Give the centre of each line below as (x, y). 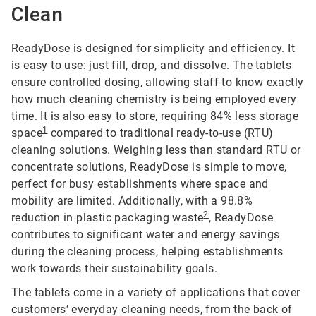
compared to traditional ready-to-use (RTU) (160, 133)
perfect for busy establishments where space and (140, 184)
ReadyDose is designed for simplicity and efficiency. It (153, 49)
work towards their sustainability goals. (114, 269)
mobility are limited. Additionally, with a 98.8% (132, 201)
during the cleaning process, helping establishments (147, 252)
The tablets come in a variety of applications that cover (156, 293)
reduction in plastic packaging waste (108, 218)
